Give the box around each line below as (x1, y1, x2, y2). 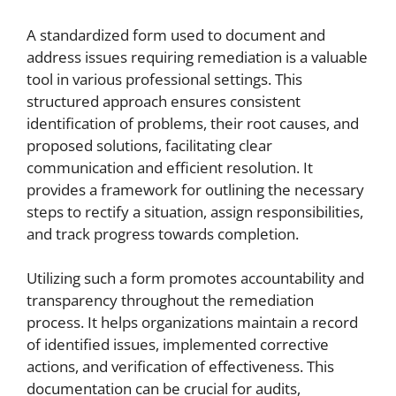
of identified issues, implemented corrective (27, 334, 329, 355)
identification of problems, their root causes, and (27, 112, 359, 133)
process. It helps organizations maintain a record (27, 312, 358, 333)
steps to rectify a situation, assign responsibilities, (27, 201, 363, 222)
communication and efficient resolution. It (27, 156, 313, 178)
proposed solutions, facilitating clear (27, 134, 272, 156)
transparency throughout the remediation (27, 290, 314, 311)
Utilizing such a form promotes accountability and (27, 268, 364, 289)
